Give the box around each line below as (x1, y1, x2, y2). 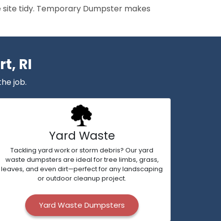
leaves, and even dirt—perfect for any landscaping (1, 165, 163, 173)
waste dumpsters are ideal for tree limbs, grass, (5, 155, 159, 164)
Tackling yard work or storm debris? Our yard (10, 146, 153, 154)
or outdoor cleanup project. (37, 174, 126, 183)
